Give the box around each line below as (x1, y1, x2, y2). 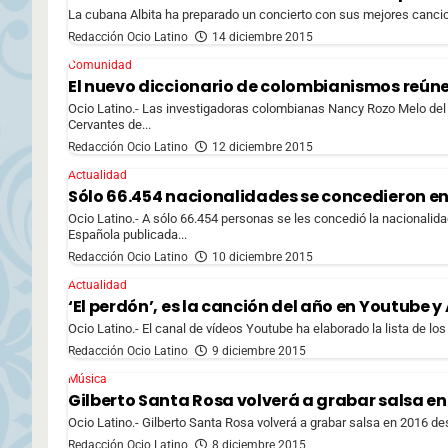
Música (68, 371, 107, 386)
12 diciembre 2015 (212, 139, 313, 154)
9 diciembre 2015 (212, 343, 306, 358)
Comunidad (68, 57, 132, 72)
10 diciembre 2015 (212, 249, 313, 264)
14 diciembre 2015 (212, 29, 313, 44)
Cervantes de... (68, 116, 151, 132)
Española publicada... (68, 226, 187, 242)
